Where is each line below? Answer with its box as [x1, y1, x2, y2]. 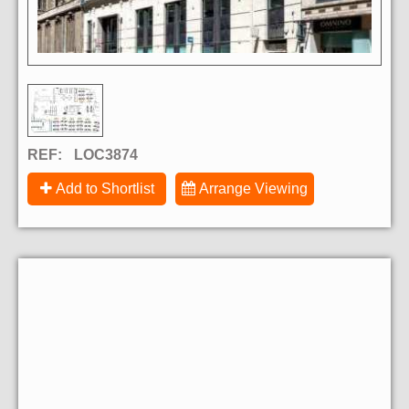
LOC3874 [74, 147, 138, 163]
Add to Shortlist [55, 181, 154, 197]
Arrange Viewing [199, 181, 308, 197]
